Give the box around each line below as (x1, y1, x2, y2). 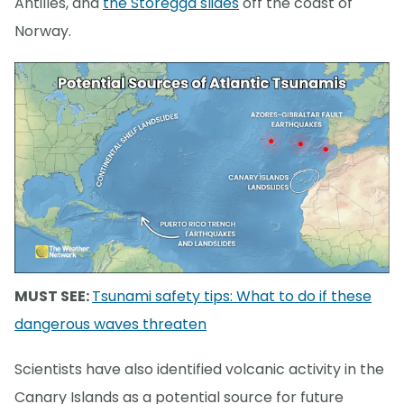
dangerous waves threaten (14, 313, 207, 335)
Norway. (14, 21, 71, 42)
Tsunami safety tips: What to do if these (92, 285, 372, 307)
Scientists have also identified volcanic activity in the (14, 358, 384, 380)
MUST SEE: (14, 285, 92, 307)
